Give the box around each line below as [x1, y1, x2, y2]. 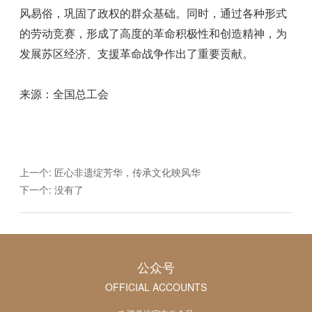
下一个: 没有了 [19, 182, 84, 196]
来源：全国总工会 [19, 88, 109, 100]
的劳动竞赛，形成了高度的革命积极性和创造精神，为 [19, 27, 288, 40]
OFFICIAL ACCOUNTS [104, 279, 207, 294]
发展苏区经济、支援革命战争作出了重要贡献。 [19, 47, 254, 60]
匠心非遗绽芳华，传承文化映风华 [54, 164, 201, 179]
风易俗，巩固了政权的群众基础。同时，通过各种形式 [19, 7, 288, 19]
